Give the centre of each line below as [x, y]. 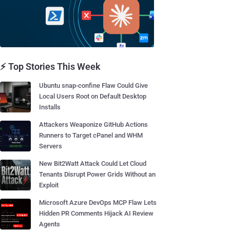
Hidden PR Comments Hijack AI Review [96, 213]
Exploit [49, 185]
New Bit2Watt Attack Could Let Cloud [93, 164]
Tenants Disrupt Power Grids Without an [97, 174]
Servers [51, 146]
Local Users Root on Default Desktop [93, 96]
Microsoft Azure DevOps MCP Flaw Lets [98, 203]
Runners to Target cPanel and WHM [91, 135]
